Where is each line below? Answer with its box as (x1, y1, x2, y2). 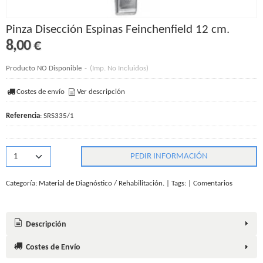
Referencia (6, 112, 40, 120)
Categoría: (6, 180, 39, 188)
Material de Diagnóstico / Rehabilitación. (39, 180, 164, 188)
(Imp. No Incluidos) (90, 65, 149, 72)
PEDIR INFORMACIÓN (130, 151, 208, 161)
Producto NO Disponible (6, 65, 82, 72)
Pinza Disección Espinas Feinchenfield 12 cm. (6, 23, 230, 36)
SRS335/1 (43, 112, 74, 120)
